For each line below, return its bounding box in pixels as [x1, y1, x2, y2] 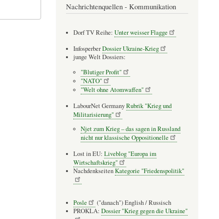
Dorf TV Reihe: [73, 28, 114, 37]
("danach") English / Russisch [95, 198, 171, 207]
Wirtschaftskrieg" [73, 158, 118, 167]
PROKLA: [73, 207, 101, 216]
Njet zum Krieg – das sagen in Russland [80, 125, 180, 133]
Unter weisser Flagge [114, 28, 168, 37]
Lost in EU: [73, 150, 104, 158]
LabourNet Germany [73, 101, 126, 110]
